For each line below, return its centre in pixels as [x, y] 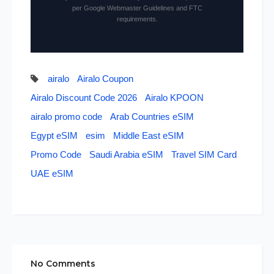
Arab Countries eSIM [152, 117]
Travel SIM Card [204, 155]
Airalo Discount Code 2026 [84, 98]
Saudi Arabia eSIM [126, 155]
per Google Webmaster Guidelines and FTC [137, 8]
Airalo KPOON [174, 98]
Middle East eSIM [149, 136]
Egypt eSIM [54, 136]
